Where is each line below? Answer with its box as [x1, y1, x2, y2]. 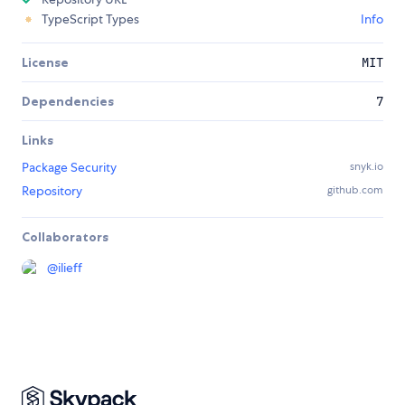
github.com [327, 183, 383, 198]
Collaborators [22, 229, 108, 246]
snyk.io [350, 159, 383, 174]
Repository [22, 183, 82, 200]
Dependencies [22, 93, 114, 110]
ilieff [58, 259, 82, 277]
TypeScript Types [42, 11, 139, 28]
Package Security [22, 159, 117, 176]
